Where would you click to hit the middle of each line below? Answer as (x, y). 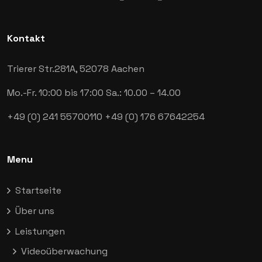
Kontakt (26, 38)
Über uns (35, 211)
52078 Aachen (112, 69)
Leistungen (40, 231)
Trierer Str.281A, (43, 69)
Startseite (38, 190)
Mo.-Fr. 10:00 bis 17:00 (56, 93)
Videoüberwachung (64, 251)
